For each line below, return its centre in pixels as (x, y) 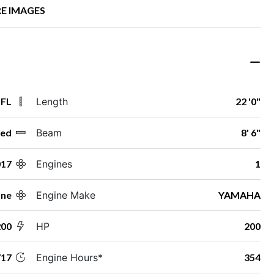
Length (52, 101)
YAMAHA (239, 194)
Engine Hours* (69, 257)
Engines (54, 164)
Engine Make (65, 195)
